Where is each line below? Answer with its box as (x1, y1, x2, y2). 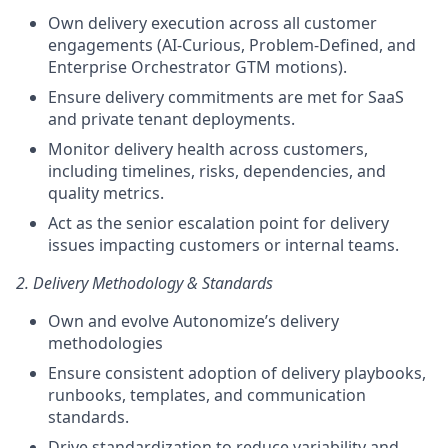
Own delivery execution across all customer (48, 12, 377, 34)
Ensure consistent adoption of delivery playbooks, (48, 362, 426, 384)
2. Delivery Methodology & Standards (16, 272, 273, 294)
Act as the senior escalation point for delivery (48, 212, 389, 234)
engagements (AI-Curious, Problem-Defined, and (48, 34, 416, 56)
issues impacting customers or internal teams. (48, 234, 399, 256)
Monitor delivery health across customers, (48, 138, 368, 160)
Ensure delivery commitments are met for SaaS (48, 86, 404, 108)
